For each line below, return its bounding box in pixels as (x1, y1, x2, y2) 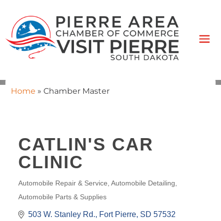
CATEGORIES (17, 183, 64, 190)
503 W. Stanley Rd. (28, 210, 95, 219)
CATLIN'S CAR (18, 134, 153, 154)
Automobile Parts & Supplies (18, 193, 107, 201)
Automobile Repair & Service (18, 179, 108, 187)
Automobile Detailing (110, 179, 175, 187)
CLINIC (18, 151, 83, 172)
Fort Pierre (99, 210, 136, 219)
